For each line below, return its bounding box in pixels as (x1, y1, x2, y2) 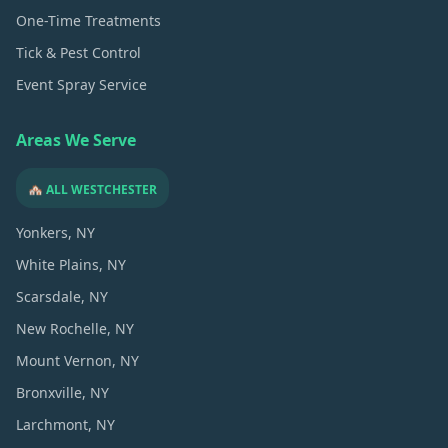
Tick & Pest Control (16, 42, 141, 62)
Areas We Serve (16, 128, 136, 151)
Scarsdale (16, 286, 81, 306)
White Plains (16, 254, 99, 274)
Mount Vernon (16, 350, 112, 370)
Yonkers (16, 222, 68, 242)
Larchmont (16, 414, 88, 434)
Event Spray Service (16, 74, 147, 94)
